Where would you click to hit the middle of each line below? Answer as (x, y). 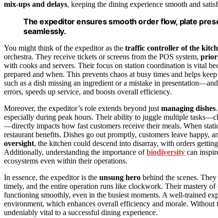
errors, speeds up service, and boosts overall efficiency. (88, 92)
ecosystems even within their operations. (66, 161)
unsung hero (120, 178)
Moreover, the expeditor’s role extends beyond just (82, 109)
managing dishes (188, 109)
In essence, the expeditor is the (52, 178)
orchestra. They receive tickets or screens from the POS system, (102, 57)
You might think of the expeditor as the (64, 48)
